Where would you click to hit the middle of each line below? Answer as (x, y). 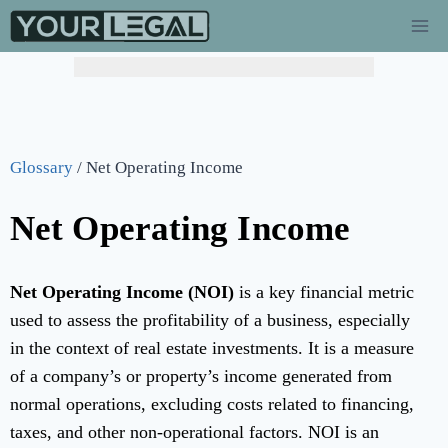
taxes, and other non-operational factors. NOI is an (194, 432)
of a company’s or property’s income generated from (201, 376)
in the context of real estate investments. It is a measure (212, 348)
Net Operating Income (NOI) (122, 292)
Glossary (41, 168)
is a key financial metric (324, 292)
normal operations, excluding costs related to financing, (212, 404)
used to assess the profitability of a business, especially (210, 320)
